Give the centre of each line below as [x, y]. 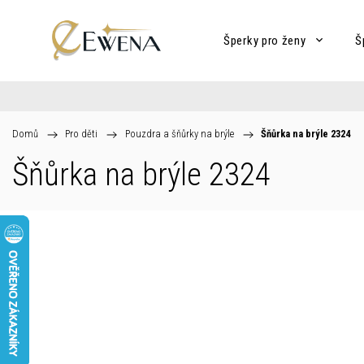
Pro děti [82, 134]
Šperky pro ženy [265, 41]
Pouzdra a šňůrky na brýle [179, 134]
